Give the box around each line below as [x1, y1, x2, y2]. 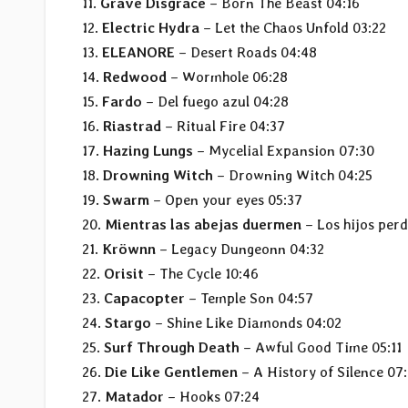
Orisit [104, 265, 144, 283]
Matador [105, 388, 164, 406]
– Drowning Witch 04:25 [213, 167, 372, 185]
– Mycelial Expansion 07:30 [193, 142, 374, 160]
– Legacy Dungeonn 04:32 [156, 240, 324, 259]
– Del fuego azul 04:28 [142, 93, 289, 111]
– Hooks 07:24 [164, 388, 260, 406]
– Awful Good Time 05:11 [240, 339, 402, 357]
